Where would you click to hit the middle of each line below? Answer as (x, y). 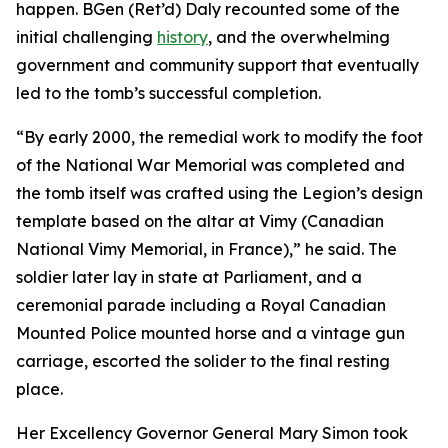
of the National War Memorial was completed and (210, 165)
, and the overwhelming (299, 37)
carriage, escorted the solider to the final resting (203, 361)
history (182, 37)
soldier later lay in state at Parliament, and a (189, 277)
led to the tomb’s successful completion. (168, 93)
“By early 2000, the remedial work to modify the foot (219, 137)
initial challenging (86, 37)
